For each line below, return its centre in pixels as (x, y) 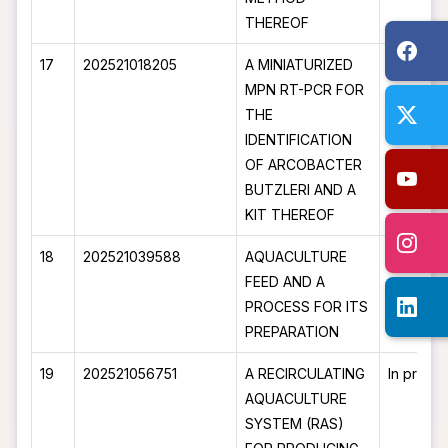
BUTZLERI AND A (301, 189)
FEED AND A (285, 281)
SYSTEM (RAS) (295, 423)
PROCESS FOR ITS (307, 306)
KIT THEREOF (290, 214)
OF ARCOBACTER (304, 164)
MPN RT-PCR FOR (305, 89)
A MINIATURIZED (299, 64)
